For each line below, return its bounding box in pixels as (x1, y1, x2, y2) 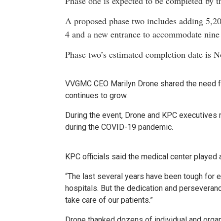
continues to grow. (65, 90, 130, 100)
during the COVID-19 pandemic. (65, 122, 173, 132)
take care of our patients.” (65, 195, 153, 205)
